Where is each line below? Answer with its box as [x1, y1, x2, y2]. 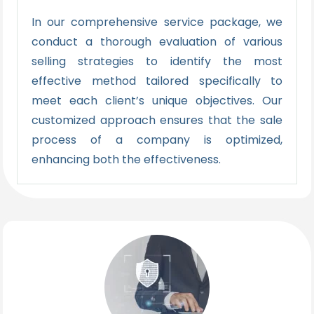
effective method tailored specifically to [32, 72, 282, 89]
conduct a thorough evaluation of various [32, 33, 282, 50]
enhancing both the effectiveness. [32, 151, 224, 168]
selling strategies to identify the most [32, 53, 282, 69]
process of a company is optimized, [32, 131, 282, 148]
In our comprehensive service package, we [32, 13, 282, 30]
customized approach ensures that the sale [32, 111, 282, 128]
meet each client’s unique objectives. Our [32, 92, 282, 109]
